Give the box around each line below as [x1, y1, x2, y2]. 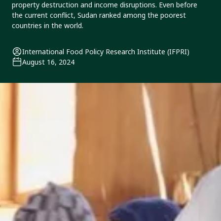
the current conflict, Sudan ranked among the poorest [12, 10, 186, 20]
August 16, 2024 [22, 57, 74, 67]
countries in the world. [12, 21, 83, 30]
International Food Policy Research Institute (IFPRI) [22, 47, 189, 57]
